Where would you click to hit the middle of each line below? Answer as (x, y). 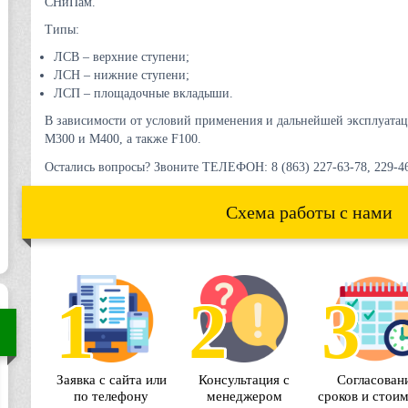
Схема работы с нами (309, 212)
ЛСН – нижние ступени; (122, 75)
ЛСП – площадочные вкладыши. (143, 93)
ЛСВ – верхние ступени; (122, 57)
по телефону (111, 396)
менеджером (244, 396)
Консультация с (244, 380)
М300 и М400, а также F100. (123, 139)
